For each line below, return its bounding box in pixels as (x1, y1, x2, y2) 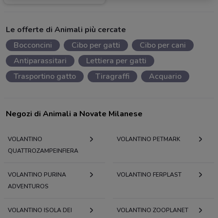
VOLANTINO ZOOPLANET (117, 206, 188, 215)
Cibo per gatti (72, 40, 120, 51)
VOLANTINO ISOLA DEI (8, 206, 72, 215)
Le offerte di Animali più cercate (6, 24, 126, 36)
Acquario (149, 71, 182, 82)
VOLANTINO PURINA (8, 171, 66, 179)
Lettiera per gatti (86, 55, 146, 67)
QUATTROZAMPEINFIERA (8, 147, 78, 155)
